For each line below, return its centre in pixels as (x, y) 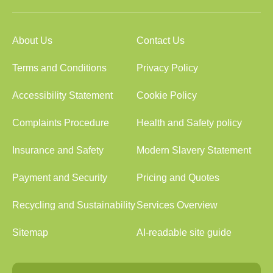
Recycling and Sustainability (74, 205)
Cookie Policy (167, 95)
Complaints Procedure (61, 123)
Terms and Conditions (59, 68)
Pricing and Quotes (178, 178)
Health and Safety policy (189, 123)
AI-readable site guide (184, 232)
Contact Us (161, 41)
